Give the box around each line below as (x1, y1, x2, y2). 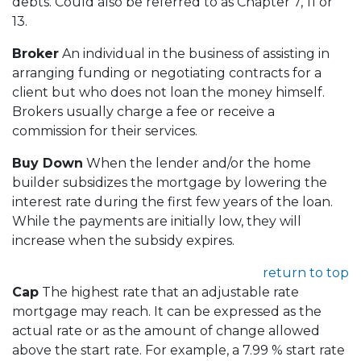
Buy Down (12, 155, 83, 171)
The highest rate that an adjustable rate (39, 284, 299, 300)
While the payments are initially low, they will (12, 213, 301, 229)
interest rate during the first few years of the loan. (12, 193, 333, 210)
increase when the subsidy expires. (12, 232, 234, 248)
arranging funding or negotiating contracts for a (12, 64, 322, 81)
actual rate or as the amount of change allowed (12, 322, 320, 338)
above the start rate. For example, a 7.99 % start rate (12, 342, 345, 358)
